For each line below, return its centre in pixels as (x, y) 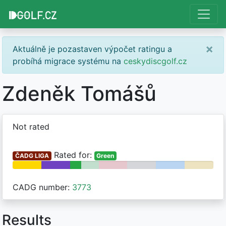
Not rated (31, 127)
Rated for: (73, 155)
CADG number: (42, 187)
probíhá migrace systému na (68, 61)
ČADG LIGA (32, 156)
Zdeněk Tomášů (79, 94)
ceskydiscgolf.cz (155, 61)
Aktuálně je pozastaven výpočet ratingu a (92, 49)
